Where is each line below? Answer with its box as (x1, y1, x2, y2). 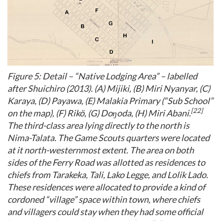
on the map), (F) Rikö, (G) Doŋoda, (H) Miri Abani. (7, 107, 191, 118)
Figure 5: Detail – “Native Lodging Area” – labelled (7, 70, 197, 81)
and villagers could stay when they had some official (7, 206, 203, 217)
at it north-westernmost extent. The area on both (7, 144, 194, 155)
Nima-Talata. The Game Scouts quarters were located (7, 132, 210, 143)
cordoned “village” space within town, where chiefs (7, 193, 200, 205)
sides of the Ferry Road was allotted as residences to (7, 156, 205, 168)
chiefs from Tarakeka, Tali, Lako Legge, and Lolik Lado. (7, 169, 208, 180)
